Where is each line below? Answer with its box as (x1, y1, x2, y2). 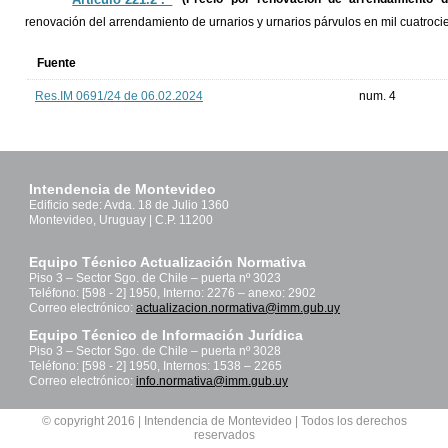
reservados (193, 428, 255, 443)
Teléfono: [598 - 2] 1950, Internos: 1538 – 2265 (29, 359, 282, 374)
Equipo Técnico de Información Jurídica (29, 327, 303, 344)
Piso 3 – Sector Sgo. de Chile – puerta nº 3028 (29, 344, 281, 359)
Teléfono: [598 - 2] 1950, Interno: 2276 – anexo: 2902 (29, 286, 316, 301)
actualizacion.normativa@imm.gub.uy (136, 301, 340, 316)
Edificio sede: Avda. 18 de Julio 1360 (29, 198, 229, 213)
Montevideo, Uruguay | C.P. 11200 (29, 213, 213, 228)
